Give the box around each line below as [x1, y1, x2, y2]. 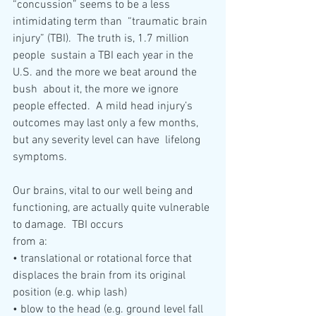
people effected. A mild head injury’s [13, 99, 198, 114]
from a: [13, 235, 53, 250]
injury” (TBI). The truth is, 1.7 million [13, 32, 192, 47]
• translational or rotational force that [13, 252, 195, 267]
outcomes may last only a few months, [13, 116, 201, 131]
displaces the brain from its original [13, 269, 188, 284]
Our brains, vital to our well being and [13, 184, 196, 199]
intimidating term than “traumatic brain [13, 15, 210, 30]
